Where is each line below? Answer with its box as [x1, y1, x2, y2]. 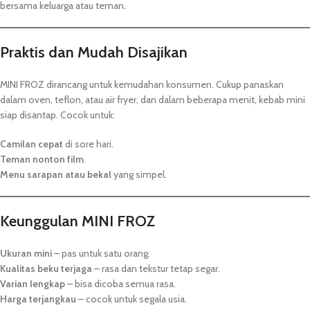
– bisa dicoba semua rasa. [65, 277, 176, 291]
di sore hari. [63, 138, 113, 151]
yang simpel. [111, 168, 167, 181]
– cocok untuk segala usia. [76, 293, 187, 306]
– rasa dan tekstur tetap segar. [92, 262, 220, 275]
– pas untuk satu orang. [52, 247, 150, 260]
